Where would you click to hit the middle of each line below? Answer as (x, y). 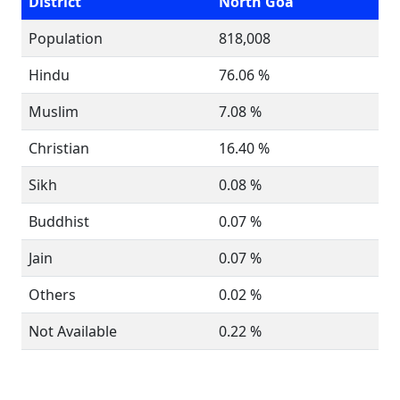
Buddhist (59, 221)
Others (52, 295)
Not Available (73, 331)
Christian (59, 148)
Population (66, 38)
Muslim (54, 112)
